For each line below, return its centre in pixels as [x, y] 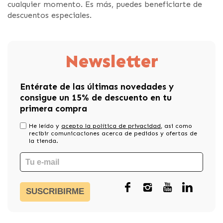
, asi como [176, 126]
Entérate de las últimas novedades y [97, 87]
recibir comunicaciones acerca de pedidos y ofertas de [113, 133]
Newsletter [111, 61]
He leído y [45, 126]
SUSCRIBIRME [55, 191]
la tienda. [44, 141]
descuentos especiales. [50, 15]
